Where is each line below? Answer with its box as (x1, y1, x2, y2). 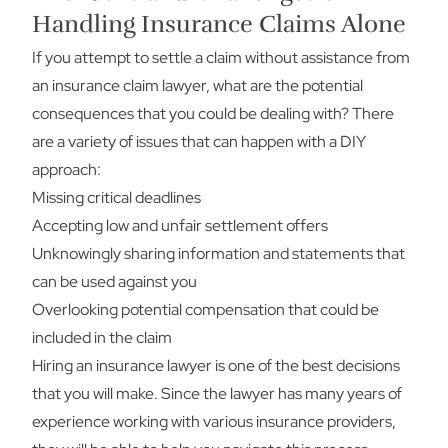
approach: (32, 159, 101, 180)
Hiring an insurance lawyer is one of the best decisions (32, 355, 400, 376)
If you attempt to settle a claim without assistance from (32, 47, 410, 68)
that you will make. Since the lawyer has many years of (32, 383, 402, 404)
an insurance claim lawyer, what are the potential (32, 75, 363, 96)
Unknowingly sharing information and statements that (32, 243, 405, 264)
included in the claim (32, 327, 172, 348)
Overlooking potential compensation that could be (32, 299, 379, 320)
